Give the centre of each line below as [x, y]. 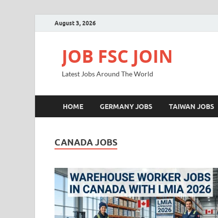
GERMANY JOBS [126, 106]
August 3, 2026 [75, 23]
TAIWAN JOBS [191, 106]
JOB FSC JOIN [117, 56]
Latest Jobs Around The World [108, 74]
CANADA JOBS [86, 142]
